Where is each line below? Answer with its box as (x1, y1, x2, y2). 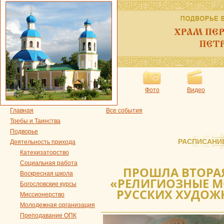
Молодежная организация (20, 201, 95, 208)
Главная (10, 107, 33, 114)
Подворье (10, 128, 38, 135)
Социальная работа (20, 159, 77, 166)
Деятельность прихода (10, 138, 75, 145)
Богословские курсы (20, 180, 76, 187)
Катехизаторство (20, 149, 69, 156)
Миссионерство (20, 191, 64, 198)
